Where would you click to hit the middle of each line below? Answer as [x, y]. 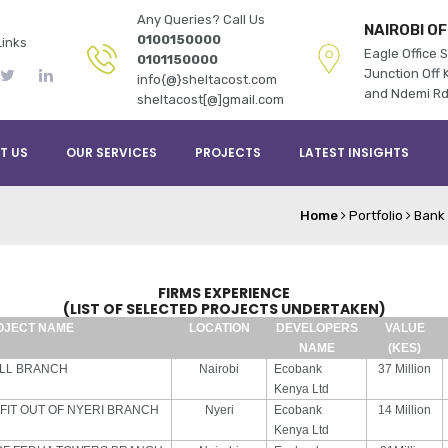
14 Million [404, 410]
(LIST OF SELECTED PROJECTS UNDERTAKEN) [224, 309]
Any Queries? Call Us [201, 19]
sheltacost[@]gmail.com [210, 99]
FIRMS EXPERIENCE [224, 293]
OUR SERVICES [111, 152]
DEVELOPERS [316, 328]
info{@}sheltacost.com [207, 79]
